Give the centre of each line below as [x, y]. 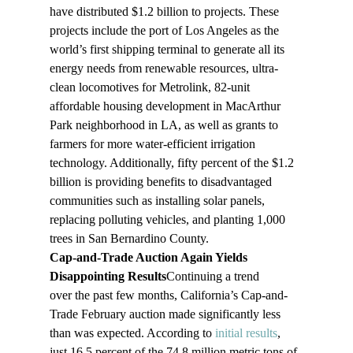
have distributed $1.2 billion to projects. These [165, 12]
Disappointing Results [108, 277]
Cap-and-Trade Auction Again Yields [150, 258]
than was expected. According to [132, 333]
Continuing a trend [214, 277]
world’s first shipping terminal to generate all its [168, 50]
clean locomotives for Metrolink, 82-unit [151, 87]
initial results [246, 333]
